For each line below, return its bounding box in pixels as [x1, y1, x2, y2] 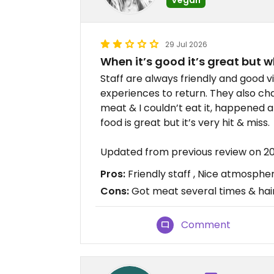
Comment [181, 218, 231, 232]
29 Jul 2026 [165, 39, 207, 50]
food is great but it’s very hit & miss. [100, 116, 270, 130]
